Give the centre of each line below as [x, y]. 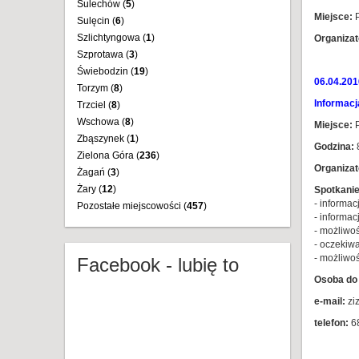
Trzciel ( [94, 105]
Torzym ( [95, 88]
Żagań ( [94, 172]
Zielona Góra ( [108, 155]
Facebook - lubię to [158, 265]
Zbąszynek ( [103, 139]
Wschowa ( [101, 122]
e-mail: [329, 301]
